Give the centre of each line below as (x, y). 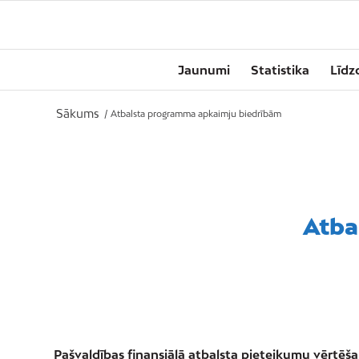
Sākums (78, 113)
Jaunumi (204, 70)
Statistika (280, 70)
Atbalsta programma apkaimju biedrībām (196, 113)
